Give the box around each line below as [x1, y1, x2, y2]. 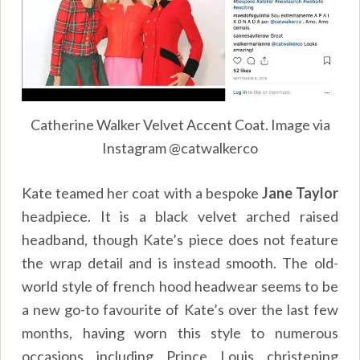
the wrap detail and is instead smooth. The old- [22, 253, 338, 272]
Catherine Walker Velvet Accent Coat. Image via [30, 115, 330, 133]
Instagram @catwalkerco [102, 138, 258, 157]
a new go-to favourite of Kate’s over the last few [22, 300, 338, 318]
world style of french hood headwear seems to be [22, 276, 338, 295]
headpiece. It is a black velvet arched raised [22, 207, 338, 225]
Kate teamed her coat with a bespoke [22, 183, 262, 202]
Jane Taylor [261, 183, 338, 202]
